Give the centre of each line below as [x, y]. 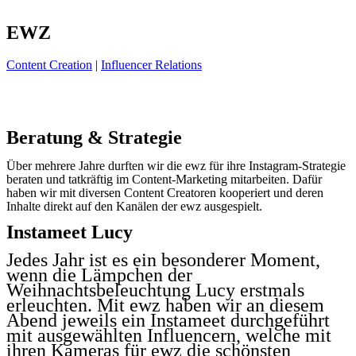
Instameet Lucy [72, 232]
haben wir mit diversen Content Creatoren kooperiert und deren [165, 192]
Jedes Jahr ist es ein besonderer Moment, [163, 259]
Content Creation [49, 64]
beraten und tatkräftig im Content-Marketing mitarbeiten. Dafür [164, 179]
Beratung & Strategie [97, 137]
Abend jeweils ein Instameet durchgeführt [168, 320]
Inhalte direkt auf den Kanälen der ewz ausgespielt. [134, 206]
